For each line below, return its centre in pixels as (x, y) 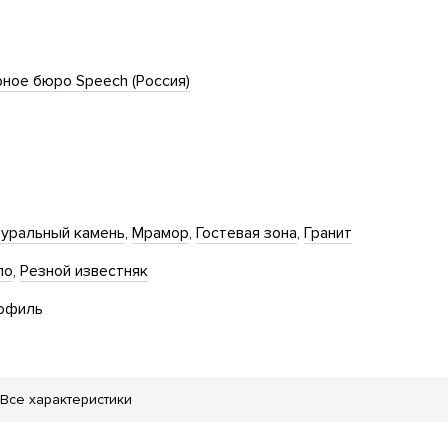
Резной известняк (84, 271)
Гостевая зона (246, 233)
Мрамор (160, 233)
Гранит (328, 233)
